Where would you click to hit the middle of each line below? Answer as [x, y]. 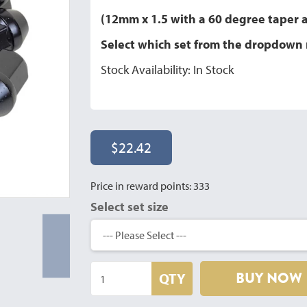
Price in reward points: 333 [150, 186]
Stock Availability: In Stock [168, 70]
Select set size [130, 207]
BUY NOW [269, 278]
